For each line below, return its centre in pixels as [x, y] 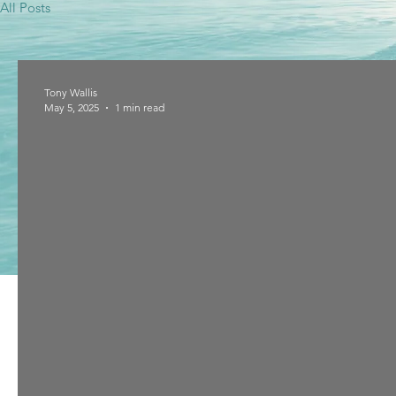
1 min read [140, 107]
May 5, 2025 [72, 107]
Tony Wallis [71, 92]
